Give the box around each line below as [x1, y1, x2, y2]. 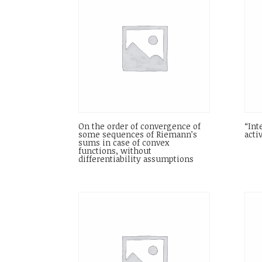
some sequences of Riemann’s [78, 129, 198, 140]
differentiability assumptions [78, 153, 194, 165]
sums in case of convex [78, 137, 170, 149]
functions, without [78, 145, 152, 157]
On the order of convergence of [78, 120, 201, 132]
